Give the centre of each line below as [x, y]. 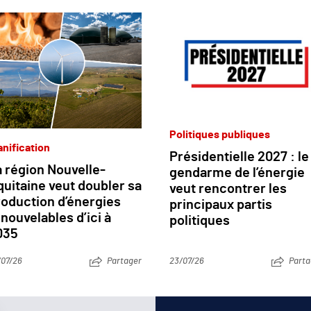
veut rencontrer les [228, 189]
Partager [124, 261]
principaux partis [221, 205]
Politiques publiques [220, 135]
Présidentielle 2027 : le [239, 157]
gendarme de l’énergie [237, 173]
